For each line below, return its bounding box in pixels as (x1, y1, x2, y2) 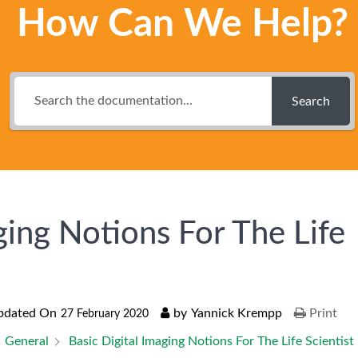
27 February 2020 (61, 308, 149, 320)
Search (292, 94, 330, 108)
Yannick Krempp (191, 307, 282, 320)
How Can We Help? (16, 5, 348, 44)
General (5, 335, 49, 348)
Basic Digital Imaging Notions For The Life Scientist (69, 335, 354, 348)
